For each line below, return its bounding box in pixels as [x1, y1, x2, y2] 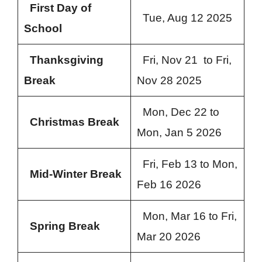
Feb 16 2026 [136, 178, 201, 191]
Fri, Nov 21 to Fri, [136, 54, 232, 67]
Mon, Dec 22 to [136, 106, 219, 119]
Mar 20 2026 [136, 230, 201, 243]
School [23, 22, 62, 35]
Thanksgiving [29, 54, 104, 67]
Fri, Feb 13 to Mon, [136, 158, 237, 171]
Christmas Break [29, 116, 119, 129]
